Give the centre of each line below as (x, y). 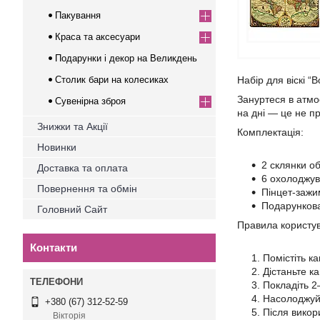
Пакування (78, 15)
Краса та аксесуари (97, 37)
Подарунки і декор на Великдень (126, 58)
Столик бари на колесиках (112, 80)
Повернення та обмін (87, 189)
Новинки (57, 147)
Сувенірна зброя (90, 101)
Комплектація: (270, 132)
